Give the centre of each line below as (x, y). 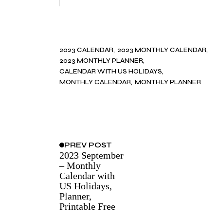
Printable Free (87, 207)
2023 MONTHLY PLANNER (101, 60)
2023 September (91, 155)
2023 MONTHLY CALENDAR (162, 50)
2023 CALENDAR (86, 50)
